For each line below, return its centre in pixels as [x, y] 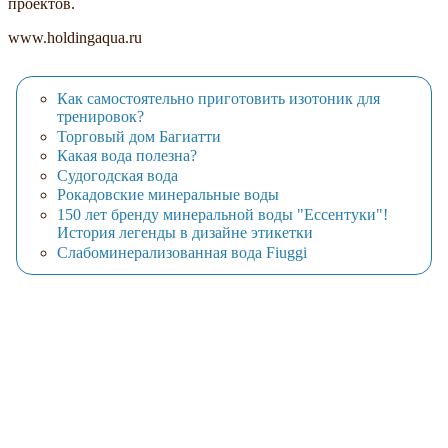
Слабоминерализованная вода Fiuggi [182, 252]
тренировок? [100, 116]
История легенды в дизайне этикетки [185, 232]
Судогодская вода [117, 175]
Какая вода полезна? [127, 156]
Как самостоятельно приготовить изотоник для [218, 98]
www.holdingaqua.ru [75, 38]
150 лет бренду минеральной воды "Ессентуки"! [222, 214]
